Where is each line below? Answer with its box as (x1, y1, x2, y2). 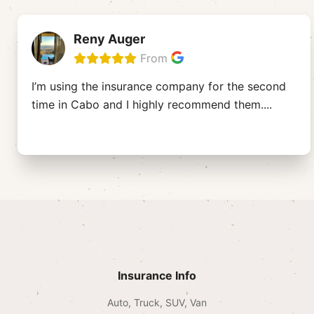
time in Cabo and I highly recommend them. (32, 97, 264, 111)
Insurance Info (118, 268, 196, 282)
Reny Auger (74, 31, 145, 46)
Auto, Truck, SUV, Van (107, 296, 207, 308)
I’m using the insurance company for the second (32, 78, 286, 93)
